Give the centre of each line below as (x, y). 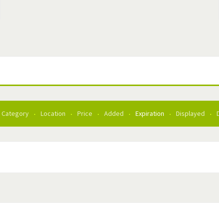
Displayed (191, 114)
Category (16, 114)
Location (54, 114)
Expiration (151, 114)
